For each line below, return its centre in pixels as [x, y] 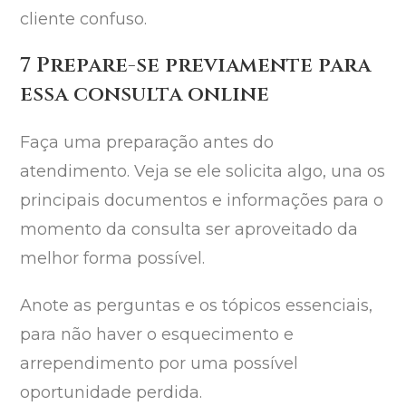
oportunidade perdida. [111, 393]
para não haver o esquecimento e [157, 335]
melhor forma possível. [113, 259]
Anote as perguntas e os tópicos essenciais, [197, 306]
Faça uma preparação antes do [147, 143]
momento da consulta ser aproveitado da [189, 230]
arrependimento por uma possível [159, 364]
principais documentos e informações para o [202, 201]
